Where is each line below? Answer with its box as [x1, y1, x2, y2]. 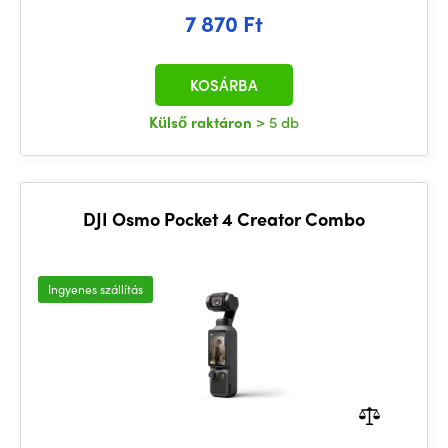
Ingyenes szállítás [48, 280, 143, 298]
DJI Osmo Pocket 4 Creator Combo [83, 206, 365, 231]
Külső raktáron [149, 111, 256, 133]
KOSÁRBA [190, 74, 258, 96]
